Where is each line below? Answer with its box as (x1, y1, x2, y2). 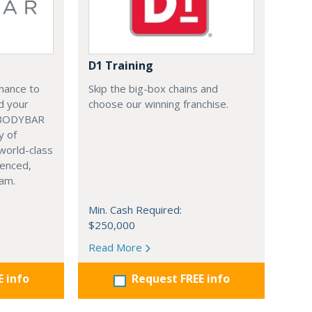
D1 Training (88, 58, 153, 74)
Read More (88, 240, 145, 255)
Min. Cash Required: (88, 203, 182, 217)
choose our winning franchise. (88, 97, 228, 111)
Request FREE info (131, 271, 230, 287)
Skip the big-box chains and (88, 81, 218, 96)
